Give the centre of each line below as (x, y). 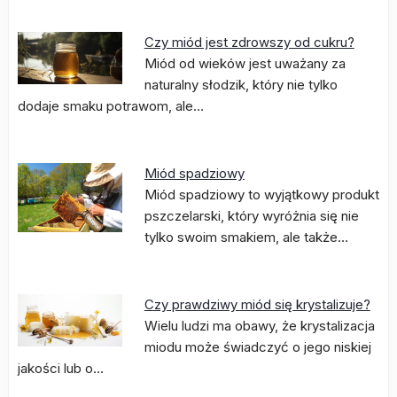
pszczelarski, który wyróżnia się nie (251, 216)
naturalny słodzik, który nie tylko (241, 85)
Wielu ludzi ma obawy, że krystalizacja (259, 326)
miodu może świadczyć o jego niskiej (257, 347)
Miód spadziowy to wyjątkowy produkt (261, 195)
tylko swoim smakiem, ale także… (246, 237)
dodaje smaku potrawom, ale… (111, 106)
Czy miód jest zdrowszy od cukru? (249, 42)
